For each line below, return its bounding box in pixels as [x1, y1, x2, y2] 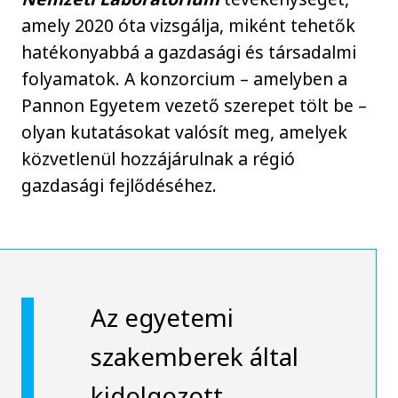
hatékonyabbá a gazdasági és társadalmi [21, 40, 357, 65]
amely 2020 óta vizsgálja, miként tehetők [21, 13, 356, 38]
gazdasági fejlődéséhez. [21, 173, 218, 198]
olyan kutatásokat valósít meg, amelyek [21, 120, 348, 145]
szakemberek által [90, 339, 298, 374]
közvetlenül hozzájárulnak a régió [21, 147, 296, 171]
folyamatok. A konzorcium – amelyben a [21, 67, 348, 92]
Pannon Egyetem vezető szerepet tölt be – [21, 93, 368, 118]
